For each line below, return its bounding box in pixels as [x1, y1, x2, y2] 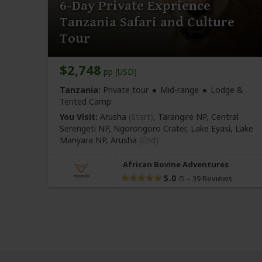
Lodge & [211, 84, 243, 95]
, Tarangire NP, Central [153, 111, 239, 122]
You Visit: [60, 111, 98, 122]
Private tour [101, 84, 149, 95]
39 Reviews [192, 173, 232, 184]
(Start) [129, 111, 153, 122]
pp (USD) [101, 65, 137, 77]
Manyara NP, [60, 134, 111, 146]
